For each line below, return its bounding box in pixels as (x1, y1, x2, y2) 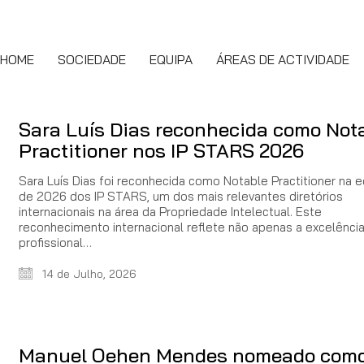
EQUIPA (149, 50, 193, 67)
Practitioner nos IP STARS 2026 (19, 138, 304, 162)
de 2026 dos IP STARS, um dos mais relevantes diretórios (19, 188, 343, 204)
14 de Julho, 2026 (39, 266, 136, 281)
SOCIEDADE (58, 50, 126, 67)
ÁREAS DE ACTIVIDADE (216, 50, 349, 67)
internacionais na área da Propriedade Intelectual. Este (19, 204, 322, 219)
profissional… (19, 235, 92, 250)
